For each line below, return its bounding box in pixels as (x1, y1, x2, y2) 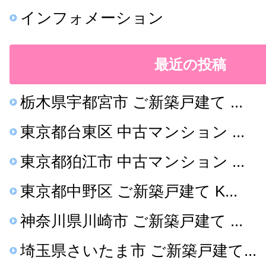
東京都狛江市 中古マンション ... (20, 153, 245, 170)
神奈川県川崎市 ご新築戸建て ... (20, 212, 243, 229)
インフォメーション (20, 9, 164, 26)
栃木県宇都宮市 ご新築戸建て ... (20, 93, 243, 110)
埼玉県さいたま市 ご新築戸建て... (20, 242, 256, 259)
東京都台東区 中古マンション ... (20, 123, 245, 140)
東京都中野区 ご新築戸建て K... (20, 182, 237, 199)
